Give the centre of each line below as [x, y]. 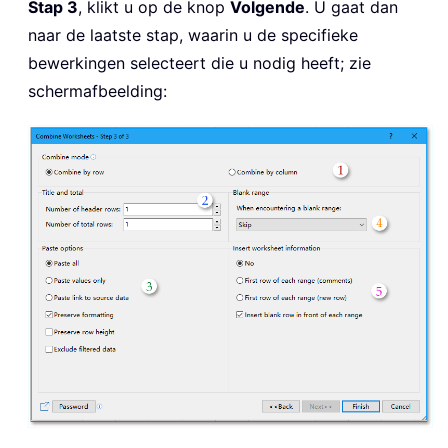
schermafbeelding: [97, 91]
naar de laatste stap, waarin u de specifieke [193, 35]
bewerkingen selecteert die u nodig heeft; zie [199, 63]
